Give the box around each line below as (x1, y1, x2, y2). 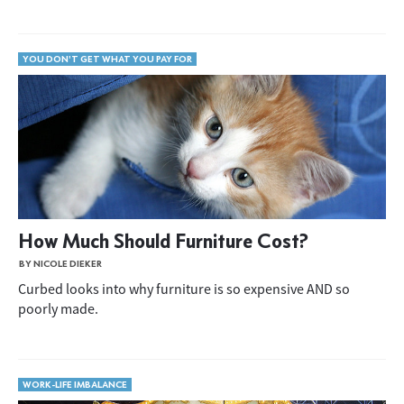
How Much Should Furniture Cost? (18, 227, 308, 253)
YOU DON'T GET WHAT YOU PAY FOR (23, 53, 192, 65)
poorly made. (18, 299, 98, 317)
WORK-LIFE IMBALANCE (23, 379, 127, 390)
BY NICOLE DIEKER (19, 258, 102, 270)
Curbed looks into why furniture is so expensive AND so (18, 280, 350, 298)
